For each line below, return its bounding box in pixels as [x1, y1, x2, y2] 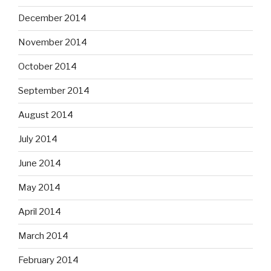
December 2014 [18, 13, 87, 24]
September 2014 [18, 85, 90, 97]
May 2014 [18, 182, 60, 194]
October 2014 [18, 61, 77, 73]
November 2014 [18, 37, 87, 48]
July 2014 [18, 134, 57, 145]
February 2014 [18, 255, 79, 266]
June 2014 [18, 158, 61, 169]
